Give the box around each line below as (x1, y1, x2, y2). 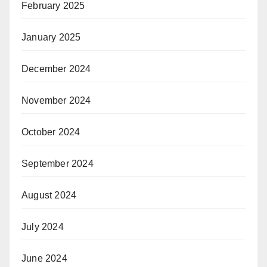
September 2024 (21, 159, 94, 169)
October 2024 (21, 127, 80, 137)
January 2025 (21, 32, 81, 42)
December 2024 (21, 64, 91, 74)
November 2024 (21, 95, 91, 105)
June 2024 (21, 253, 67, 263)
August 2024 (21, 190, 77, 200)
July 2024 (21, 222, 64, 232)
